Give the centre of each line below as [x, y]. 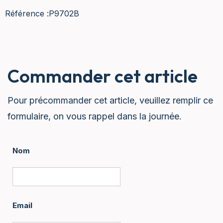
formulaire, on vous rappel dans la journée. [95, 116]
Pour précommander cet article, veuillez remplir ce [110, 100]
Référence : [27, 13]
